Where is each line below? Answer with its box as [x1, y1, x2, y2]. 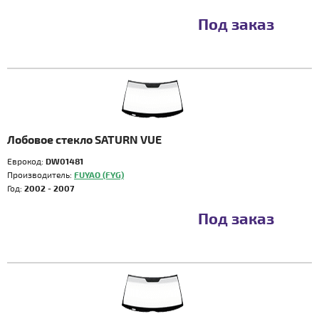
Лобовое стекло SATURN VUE [7, 132, 162, 146]
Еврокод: [7, 156, 46, 166]
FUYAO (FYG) [74, 169, 124, 179]
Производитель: [7, 169, 74, 179]
